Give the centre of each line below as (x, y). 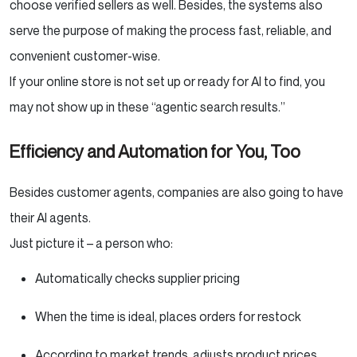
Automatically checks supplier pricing (140, 278)
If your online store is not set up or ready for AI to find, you (167, 81)
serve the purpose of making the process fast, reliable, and (171, 30)
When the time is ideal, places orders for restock (171, 316)
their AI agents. (51, 217)
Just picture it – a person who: (94, 243)
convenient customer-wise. (86, 55)
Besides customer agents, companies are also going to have (177, 192)
